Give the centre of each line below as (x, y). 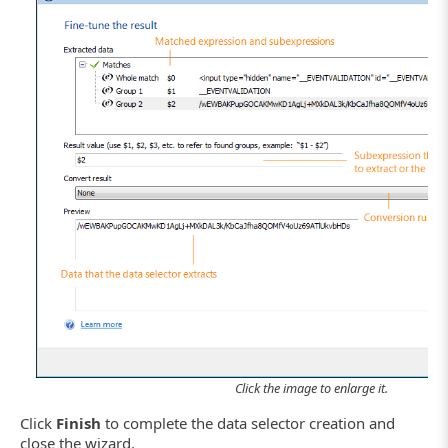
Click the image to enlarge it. (311, 388)
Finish (78, 423)
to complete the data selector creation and (248, 423)
